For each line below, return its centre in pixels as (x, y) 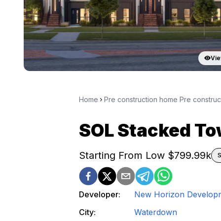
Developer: (100, 194)
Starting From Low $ (127, 155)
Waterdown (156, 212)
